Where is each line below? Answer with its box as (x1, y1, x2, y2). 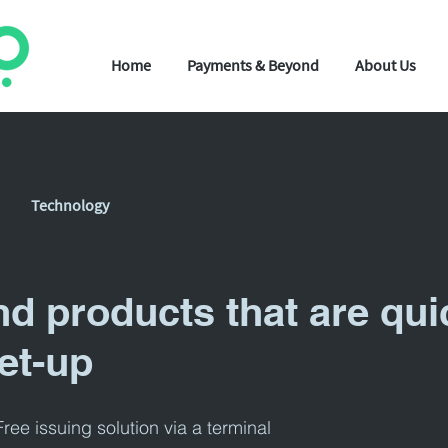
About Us (355, 55, 416, 75)
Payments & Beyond (187, 55, 319, 75)
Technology (31, 195, 109, 215)
